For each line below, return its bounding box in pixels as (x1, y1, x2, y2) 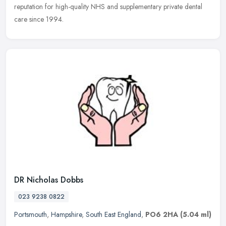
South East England (86, 209, 141, 220)
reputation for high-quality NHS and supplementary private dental (14, 1, 202, 12)
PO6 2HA (145, 209, 178, 220)
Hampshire (51, 209, 82, 220)
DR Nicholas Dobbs (14, 174, 83, 186)
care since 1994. (14, 14, 64, 24)
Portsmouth (14, 209, 47, 220)
